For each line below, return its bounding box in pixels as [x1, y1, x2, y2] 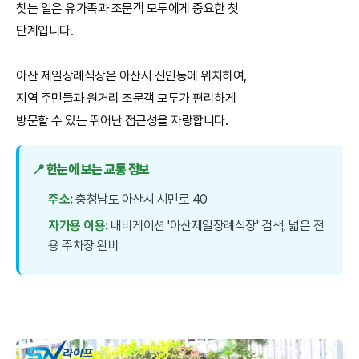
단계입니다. [16, 23, 74, 39]
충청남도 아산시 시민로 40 [72, 192, 208, 208]
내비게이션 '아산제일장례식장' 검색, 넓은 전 [107, 218, 325, 234]
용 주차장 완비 [48, 238, 119, 254]
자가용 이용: [48, 218, 108, 234]
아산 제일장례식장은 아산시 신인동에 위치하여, [16, 68, 247, 84]
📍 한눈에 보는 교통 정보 [32, 162, 150, 178]
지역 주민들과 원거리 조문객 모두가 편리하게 [16, 91, 236, 107]
